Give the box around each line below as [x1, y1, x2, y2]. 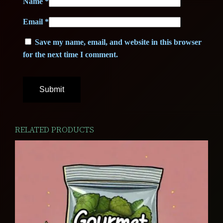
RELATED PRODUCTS [15, 124, 95, 135]
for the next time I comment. [23, 50, 118, 59]
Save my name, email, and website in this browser [35, 38, 202, 47]
